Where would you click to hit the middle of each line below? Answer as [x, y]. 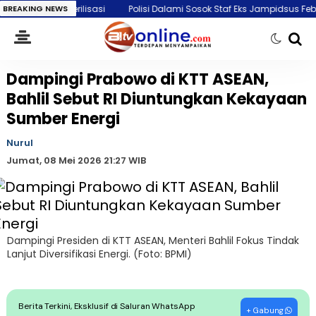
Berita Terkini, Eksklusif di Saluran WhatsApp [107, 306]
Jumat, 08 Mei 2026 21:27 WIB [76, 160]
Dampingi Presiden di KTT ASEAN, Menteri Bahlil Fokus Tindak [153, 241]
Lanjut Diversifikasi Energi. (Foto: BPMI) [99, 254]
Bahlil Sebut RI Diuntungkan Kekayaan [156, 99]
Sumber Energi [63, 119]
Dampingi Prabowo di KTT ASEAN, [137, 79]
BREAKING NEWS [35, 8]
